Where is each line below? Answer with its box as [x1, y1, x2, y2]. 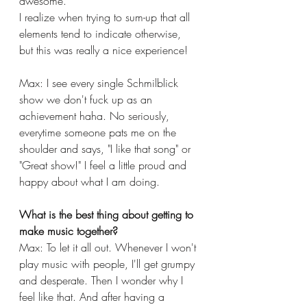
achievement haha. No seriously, [19, 108, 173, 123]
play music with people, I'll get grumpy [19, 256, 198, 271]
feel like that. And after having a [19, 288, 168, 304]
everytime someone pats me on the [19, 124, 180, 140]
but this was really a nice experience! [19, 42, 188, 58]
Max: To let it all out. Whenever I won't [19, 239, 199, 255]
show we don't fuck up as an [19, 91, 156, 107]
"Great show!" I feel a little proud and [19, 157, 190, 173]
